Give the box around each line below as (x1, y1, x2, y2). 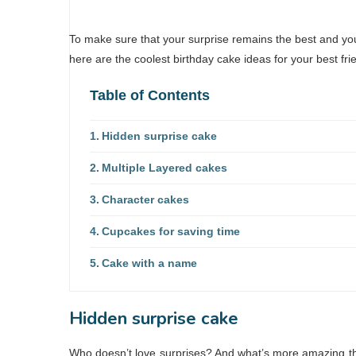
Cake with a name (101, 256, 197, 269)
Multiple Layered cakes (101, 161, 227, 174)
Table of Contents (90, 87, 210, 103)
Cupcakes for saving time (101, 224, 240, 238)
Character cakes (101, 192, 189, 206)
